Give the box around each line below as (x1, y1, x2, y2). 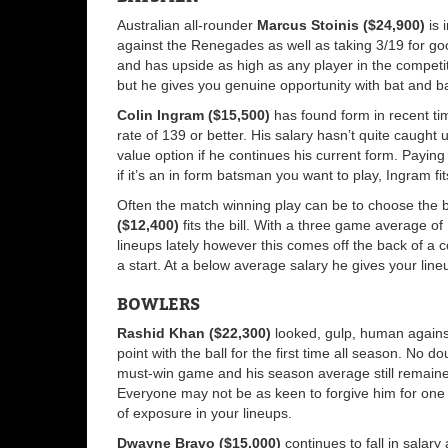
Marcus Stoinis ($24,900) (257, 17, 429, 34)
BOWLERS (117, 294, 200, 315)
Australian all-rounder (117, 17, 257, 34)
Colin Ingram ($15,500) (117, 107, 270, 124)
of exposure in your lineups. (117, 405, 292, 422)
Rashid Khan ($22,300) (117, 325, 271, 342)
